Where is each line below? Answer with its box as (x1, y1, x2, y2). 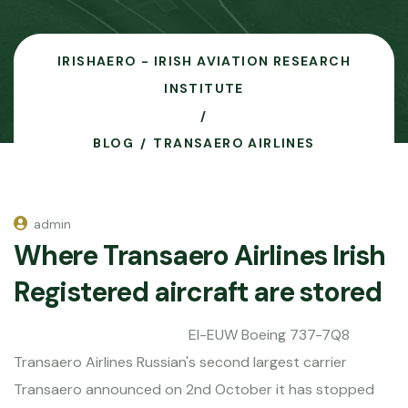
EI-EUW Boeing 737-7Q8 (14, 325, 350, 344)
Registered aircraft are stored (14, 274, 382, 310)
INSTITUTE (164, 80, 244, 97)
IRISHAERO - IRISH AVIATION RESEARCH (57, 53, 351, 69)
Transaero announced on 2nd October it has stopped (14, 380, 374, 399)
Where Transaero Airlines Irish (14, 238, 385, 273)
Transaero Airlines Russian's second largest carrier (14, 352, 347, 372)
